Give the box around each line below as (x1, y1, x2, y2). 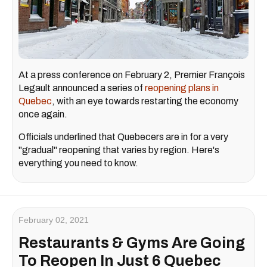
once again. (18, 109, 69, 120)
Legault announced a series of (18, 83, 145, 94)
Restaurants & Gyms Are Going (18, 235, 245, 252)
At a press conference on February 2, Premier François (18, 70, 245, 80)
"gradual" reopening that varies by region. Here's (18, 145, 219, 156)
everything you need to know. (18, 158, 138, 169)
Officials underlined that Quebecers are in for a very (18, 132, 228, 142)
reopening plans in (145, 83, 219, 94)
